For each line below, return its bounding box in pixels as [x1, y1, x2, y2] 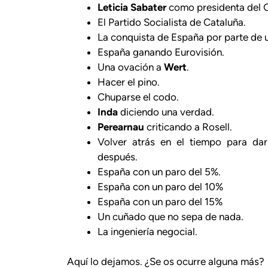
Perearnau [98, 120, 144, 133]
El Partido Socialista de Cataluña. [98, 16, 246, 28]
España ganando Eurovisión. [98, 45, 224, 58]
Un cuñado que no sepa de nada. [98, 210, 243, 223]
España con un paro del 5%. [98, 165, 221, 178]
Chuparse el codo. [98, 90, 179, 103]
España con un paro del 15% [98, 195, 223, 208]
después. [98, 150, 138, 163]
